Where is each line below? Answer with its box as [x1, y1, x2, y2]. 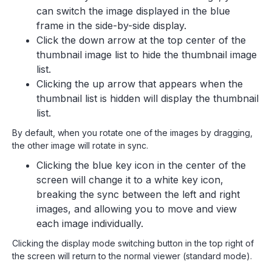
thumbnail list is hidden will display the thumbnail [36, 92, 259, 104]
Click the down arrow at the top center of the [36, 34, 246, 46]
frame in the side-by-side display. [36, 19, 186, 32]
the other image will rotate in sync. [12, 140, 148, 151]
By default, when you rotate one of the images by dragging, [12, 127, 253, 138]
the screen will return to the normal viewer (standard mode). [12, 251, 252, 261]
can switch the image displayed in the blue [36, 5, 230, 17]
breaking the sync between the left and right [36, 188, 240, 200]
